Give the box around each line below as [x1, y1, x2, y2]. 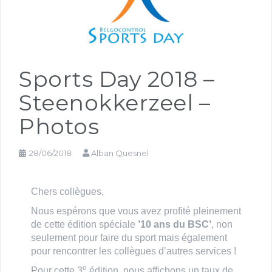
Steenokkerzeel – [19, 89, 210, 116]
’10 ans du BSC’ [138, 219, 211, 229]
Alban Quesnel [91, 148, 149, 158]
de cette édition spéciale [31, 219, 138, 229]
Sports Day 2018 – [19, 65, 215, 92]
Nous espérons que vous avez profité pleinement [31, 205, 241, 216]
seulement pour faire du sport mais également [31, 232, 227, 243]
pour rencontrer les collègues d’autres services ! [31, 245, 236, 256]
